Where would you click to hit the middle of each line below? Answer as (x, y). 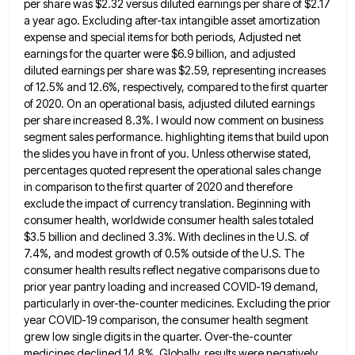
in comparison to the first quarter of (109, 186)
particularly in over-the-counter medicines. (129, 303)
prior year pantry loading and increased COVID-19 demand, (171, 286)
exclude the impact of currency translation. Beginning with (167, 203)
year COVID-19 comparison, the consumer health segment (166, 319)
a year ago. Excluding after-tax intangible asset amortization (172, 20)
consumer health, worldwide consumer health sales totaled (169, 219)
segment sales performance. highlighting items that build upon (176, 136)
